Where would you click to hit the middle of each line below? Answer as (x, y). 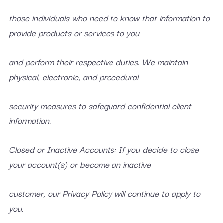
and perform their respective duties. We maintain (98, 61)
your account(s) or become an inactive (80, 164)
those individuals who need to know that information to (109, 18)
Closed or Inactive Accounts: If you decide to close (104, 149)
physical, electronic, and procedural (73, 76)
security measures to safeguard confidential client (100, 105)
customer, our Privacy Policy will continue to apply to (104, 193)
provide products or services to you (74, 33)
